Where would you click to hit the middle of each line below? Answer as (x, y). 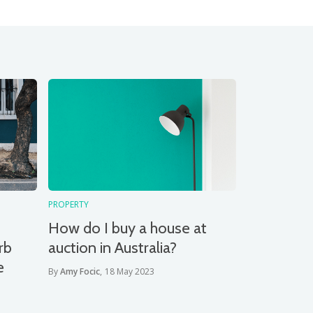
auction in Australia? (112, 248)
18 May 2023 (130, 271)
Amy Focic (80, 271)
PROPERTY (68, 204)
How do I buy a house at (128, 228)
